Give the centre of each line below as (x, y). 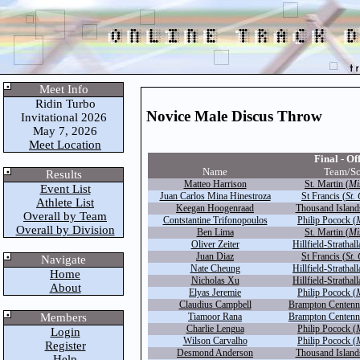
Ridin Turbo (63, 104)
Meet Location (65, 145)
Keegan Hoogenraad (215, 208)
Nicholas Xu (215, 280)
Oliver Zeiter (215, 244)
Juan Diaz (215, 256)
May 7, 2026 (63, 131)
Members (63, 317)
